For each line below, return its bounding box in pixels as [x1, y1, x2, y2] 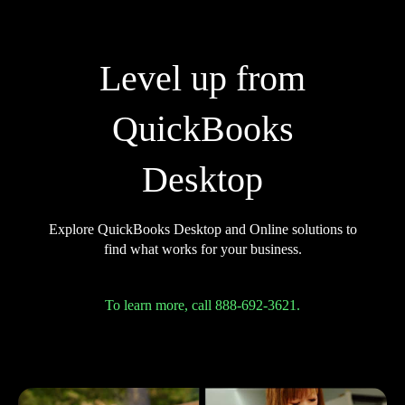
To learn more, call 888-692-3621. [105, 297, 300, 313]
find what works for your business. [103, 241, 302, 257]
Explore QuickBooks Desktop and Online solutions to [48, 221, 357, 237]
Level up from [99, 58, 306, 99]
